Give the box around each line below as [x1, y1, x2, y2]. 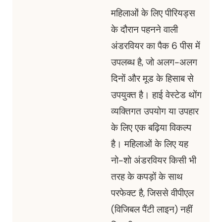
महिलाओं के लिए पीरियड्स [111, 7, 195, 20]
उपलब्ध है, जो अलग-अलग [111, 56, 197, 69]
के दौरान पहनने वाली [111, 23, 178, 36]
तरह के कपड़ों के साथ [111, 170, 183, 183]
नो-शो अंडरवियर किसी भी [111, 154, 196, 167]
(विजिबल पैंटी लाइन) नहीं [111, 203, 192, 216]
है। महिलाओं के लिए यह [111, 138, 188, 151]
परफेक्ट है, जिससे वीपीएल [111, 187, 194, 200]
